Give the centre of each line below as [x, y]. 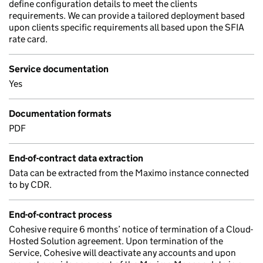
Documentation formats [60, 114]
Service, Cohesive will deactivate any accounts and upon [122, 253]
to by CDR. [30, 185]
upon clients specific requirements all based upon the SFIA [127, 27]
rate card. [28, 39]
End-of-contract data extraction [76, 158]
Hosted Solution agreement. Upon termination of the [116, 241]
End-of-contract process [60, 215]
